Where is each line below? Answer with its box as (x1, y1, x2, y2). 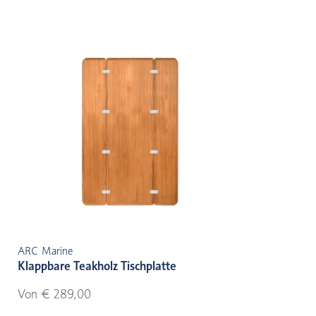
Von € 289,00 (18, 287, 91, 302)
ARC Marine (18, 245, 73, 258)
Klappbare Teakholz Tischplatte (18, 259, 176, 274)
